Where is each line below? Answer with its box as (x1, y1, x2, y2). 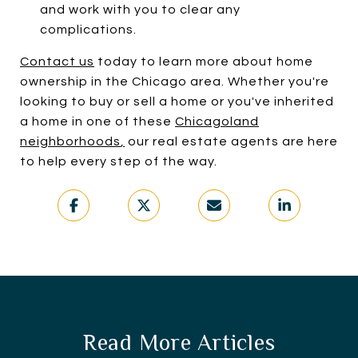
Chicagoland (175, 114, 259, 128)
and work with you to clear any (39, 2, 241, 16)
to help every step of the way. (20, 154, 221, 168)
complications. (39, 22, 140, 36)
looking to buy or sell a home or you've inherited (20, 94, 334, 108)
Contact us (20, 54, 94, 68)
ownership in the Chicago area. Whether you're (20, 74, 329, 88)
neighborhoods (20, 134, 121, 148)
